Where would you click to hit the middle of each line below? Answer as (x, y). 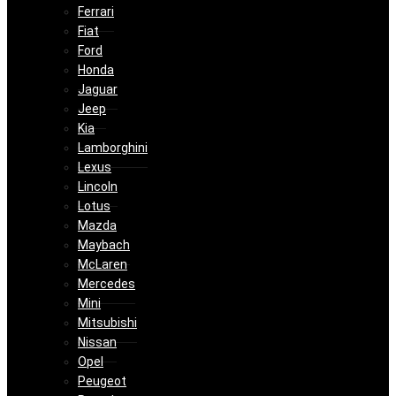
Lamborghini (113, 148)
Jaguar (98, 90)
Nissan (97, 343)
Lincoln (98, 187)
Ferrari (96, 12)
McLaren (103, 265)
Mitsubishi (107, 323)
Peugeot (102, 381)
